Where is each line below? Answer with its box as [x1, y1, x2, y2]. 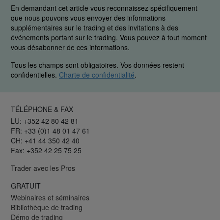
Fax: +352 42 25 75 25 [11, 145, 82, 156]
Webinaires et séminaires [11, 192, 89, 203]
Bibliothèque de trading [11, 202, 82, 213]
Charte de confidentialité [59, 70, 135, 80]
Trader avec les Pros [11, 163, 75, 173]
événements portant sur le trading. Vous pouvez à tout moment [11, 32, 207, 43]
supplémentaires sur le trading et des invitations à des [11, 23, 178, 33]
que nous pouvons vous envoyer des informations [11, 13, 165, 23]
